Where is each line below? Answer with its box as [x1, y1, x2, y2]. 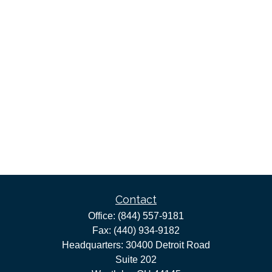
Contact [115, 193, 157, 206]
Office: [88, 211, 118, 221]
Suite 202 [115, 254, 157, 265]
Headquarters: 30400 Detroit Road [62, 240, 210, 250]
